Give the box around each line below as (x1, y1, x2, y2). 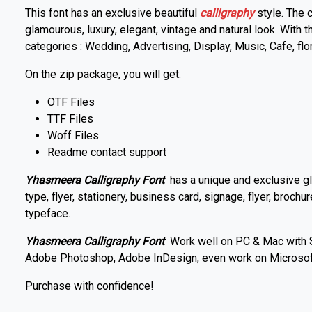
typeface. (25, 206, 70, 220)
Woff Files (47, 128, 99, 142)
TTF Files (47, 111, 93, 125)
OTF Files (47, 95, 95, 109)
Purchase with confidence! (25, 279, 154, 292)
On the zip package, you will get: (25, 67, 181, 81)
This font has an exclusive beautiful (25, 6, 200, 19)
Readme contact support (47, 145, 166, 159)
